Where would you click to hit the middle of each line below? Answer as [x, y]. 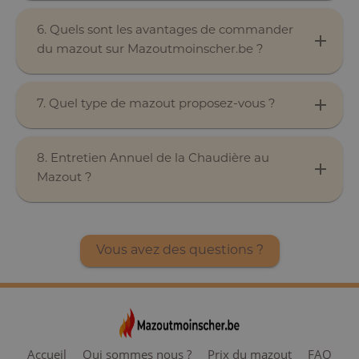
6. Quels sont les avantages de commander [165, 30]
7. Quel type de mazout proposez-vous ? [156, 104]
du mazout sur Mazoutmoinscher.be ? [150, 50]
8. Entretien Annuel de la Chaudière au [153, 159]
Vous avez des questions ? [179, 250]
